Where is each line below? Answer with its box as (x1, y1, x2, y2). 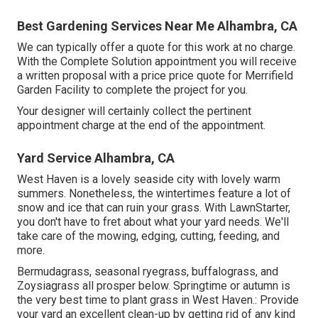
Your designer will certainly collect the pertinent (17, 104, 251, 119)
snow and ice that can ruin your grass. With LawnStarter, (17, 201, 290, 215)
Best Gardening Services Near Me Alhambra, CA (17, 18, 297, 34)
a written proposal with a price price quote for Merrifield (17, 69, 293, 83)
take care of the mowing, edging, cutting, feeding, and (17, 229, 280, 243)
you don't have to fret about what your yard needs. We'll (17, 215, 289, 229)
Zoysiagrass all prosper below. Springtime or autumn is (17, 279, 290, 293)
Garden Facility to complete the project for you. (17, 83, 248, 97)
